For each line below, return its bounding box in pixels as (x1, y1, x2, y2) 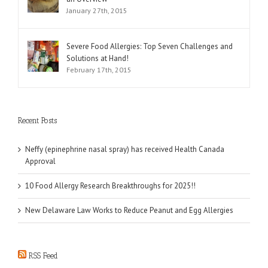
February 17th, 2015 (66, 65, 132, 75)
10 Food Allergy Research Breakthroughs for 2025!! (25, 181, 196, 191)
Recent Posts (18, 116, 57, 126)
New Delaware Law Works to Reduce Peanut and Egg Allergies (25, 205, 233, 216)
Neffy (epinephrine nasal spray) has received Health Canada (25, 144, 224, 155)
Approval (25, 156, 56, 167)
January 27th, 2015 (66, 6, 127, 16)
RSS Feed (29, 251, 58, 261)
